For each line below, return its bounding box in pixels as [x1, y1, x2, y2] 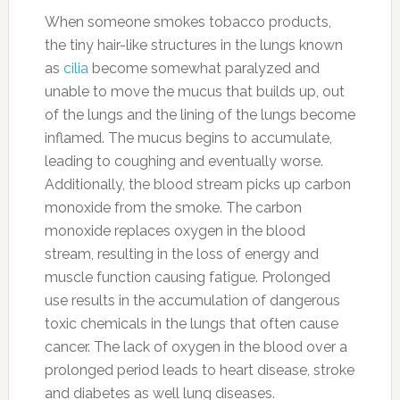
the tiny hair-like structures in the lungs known [44, 37, 343, 54]
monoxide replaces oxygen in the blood [44, 222, 305, 239]
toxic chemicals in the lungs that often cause [44, 315, 338, 332]
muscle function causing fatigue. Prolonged [44, 269, 330, 286]
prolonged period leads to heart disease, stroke [44, 362, 354, 379]
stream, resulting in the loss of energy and [44, 246, 319, 262]
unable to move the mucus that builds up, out [44, 83, 345, 100]
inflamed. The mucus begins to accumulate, [44, 129, 332, 146]
